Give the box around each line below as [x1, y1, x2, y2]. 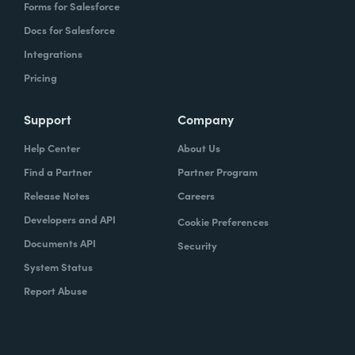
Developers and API [24, 212, 116, 227]
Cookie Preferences [177, 214, 269, 229]
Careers [177, 188, 215, 203]
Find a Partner [24, 164, 92, 179]
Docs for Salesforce [24, 22, 115, 37]
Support [24, 110, 71, 128]
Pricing [24, 70, 57, 85]
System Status [24, 259, 93, 274]
